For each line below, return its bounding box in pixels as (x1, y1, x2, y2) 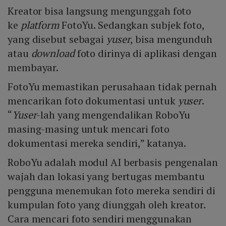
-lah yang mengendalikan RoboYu (36, 107, 190, 122)
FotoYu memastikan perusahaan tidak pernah (8, 79, 217, 93)
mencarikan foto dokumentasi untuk (8, 93, 178, 107)
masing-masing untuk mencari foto (8, 122, 169, 136)
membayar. (8, 60, 59, 74)
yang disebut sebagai (8, 32, 106, 46)
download (31, 46, 75, 60)
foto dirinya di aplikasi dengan (74, 46, 217, 60)
